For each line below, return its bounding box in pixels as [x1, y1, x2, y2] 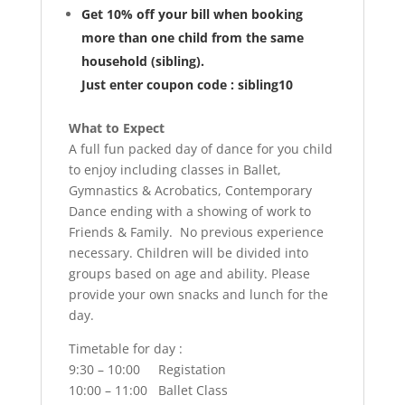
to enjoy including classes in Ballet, [68, 161, 281, 179]
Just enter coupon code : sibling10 [80, 76, 293, 94]
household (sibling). [80, 52, 204, 71]
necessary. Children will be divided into [68, 244, 308, 262]
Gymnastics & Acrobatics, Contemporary [68, 182, 312, 200]
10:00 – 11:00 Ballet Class [68, 381, 228, 400]
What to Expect [68, 119, 165, 137]
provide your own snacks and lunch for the [68, 286, 328, 304]
